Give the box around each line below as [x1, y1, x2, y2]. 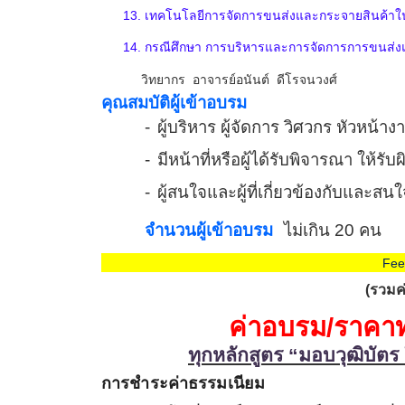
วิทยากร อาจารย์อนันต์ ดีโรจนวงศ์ [141, 72, 337, 88]
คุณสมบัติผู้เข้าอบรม [101, 93, 247, 113]
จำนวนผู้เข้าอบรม [145, 221, 273, 240]
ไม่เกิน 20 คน [284, 221, 381, 240]
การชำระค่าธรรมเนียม [101, 374, 266, 393]
